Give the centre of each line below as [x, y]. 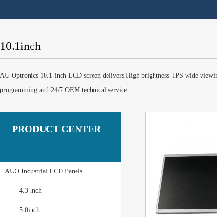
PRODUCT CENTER [56, 129]
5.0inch [30, 210]
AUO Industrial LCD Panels [44, 171]
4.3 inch [31, 191]
